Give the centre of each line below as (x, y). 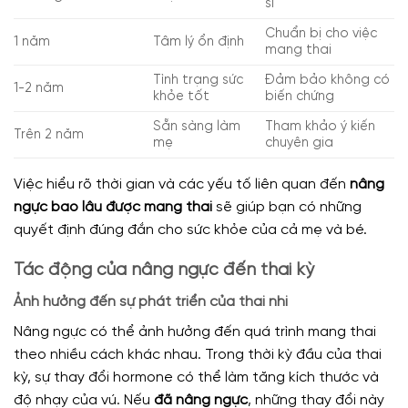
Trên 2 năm (49, 134)
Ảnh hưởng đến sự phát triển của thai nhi (151, 301)
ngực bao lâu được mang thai (113, 207)
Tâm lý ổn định (199, 41)
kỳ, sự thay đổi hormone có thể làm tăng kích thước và (196, 377)
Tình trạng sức (199, 80)
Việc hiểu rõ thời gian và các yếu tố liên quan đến (182, 184)
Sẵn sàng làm (197, 126)
